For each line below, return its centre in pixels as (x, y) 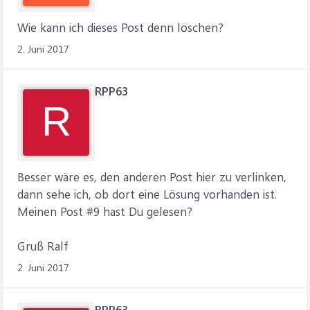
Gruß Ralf (43, 246)
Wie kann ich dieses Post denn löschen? (120, 27)
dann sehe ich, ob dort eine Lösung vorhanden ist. (147, 194)
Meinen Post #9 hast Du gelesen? (105, 211)
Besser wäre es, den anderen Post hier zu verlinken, (152, 176)
